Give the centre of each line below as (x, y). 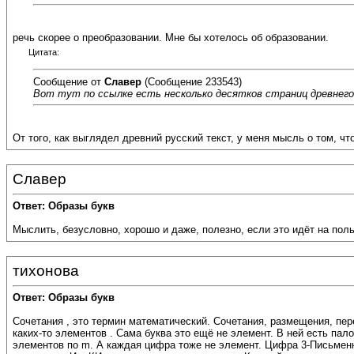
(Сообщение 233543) (192, 81)
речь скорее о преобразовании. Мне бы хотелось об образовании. (171, 38)
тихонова (46, 271)
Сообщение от (69, 81)
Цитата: (44, 53)
